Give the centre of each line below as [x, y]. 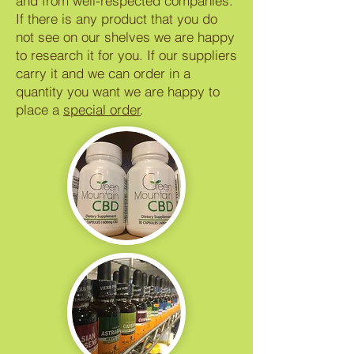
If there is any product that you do [117, 19]
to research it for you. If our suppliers [126, 55]
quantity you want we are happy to [118, 91]
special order [102, 109]
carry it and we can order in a [103, 73]
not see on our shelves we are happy [125, 37]
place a [40, 109]
